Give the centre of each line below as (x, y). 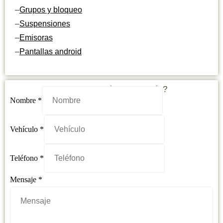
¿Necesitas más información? (111, 90)
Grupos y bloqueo (51, 10)
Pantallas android (51, 52)
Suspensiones (45, 24)
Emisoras (36, 38)
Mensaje (24, 180)
